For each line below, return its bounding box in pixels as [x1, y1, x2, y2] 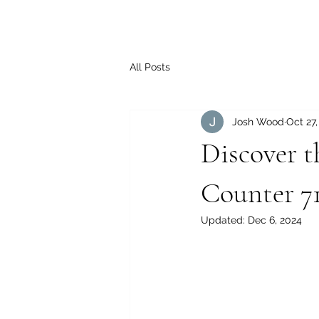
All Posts [130, 61, 170, 73]
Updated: [201, 214, 248, 226]
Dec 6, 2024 [248, 214, 302, 226]
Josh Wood [232, 115, 284, 127]
